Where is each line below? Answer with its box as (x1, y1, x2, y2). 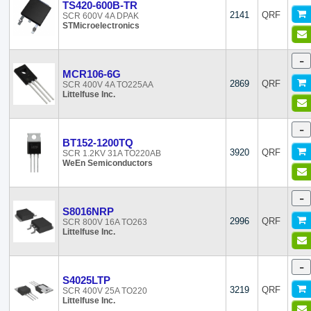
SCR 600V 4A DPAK (62, 11, 140, 21)
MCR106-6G (62, 68, 121, 80)
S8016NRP (62, 205, 115, 217)
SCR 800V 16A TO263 (62, 217, 148, 227)
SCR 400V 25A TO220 (62, 286, 148, 296)
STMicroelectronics (62, 21, 140, 31)
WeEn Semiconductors (62, 158, 153, 168)
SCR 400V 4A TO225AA (62, 80, 154, 90)
